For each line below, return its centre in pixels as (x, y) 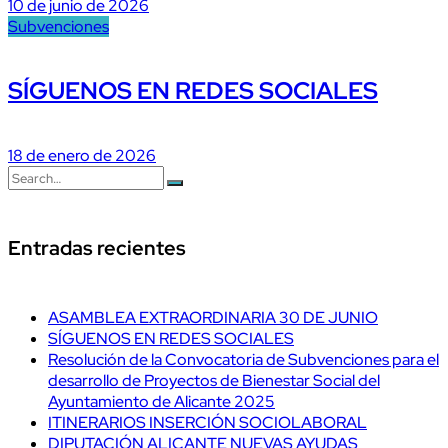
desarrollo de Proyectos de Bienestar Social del (214, 380)
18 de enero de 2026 (82, 155)
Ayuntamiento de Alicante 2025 (161, 401)
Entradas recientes (97, 248)
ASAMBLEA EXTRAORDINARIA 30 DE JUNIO (213, 317)
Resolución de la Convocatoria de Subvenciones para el (243, 359)
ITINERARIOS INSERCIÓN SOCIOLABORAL (207, 422)
